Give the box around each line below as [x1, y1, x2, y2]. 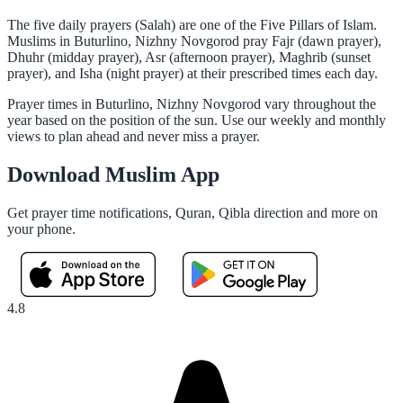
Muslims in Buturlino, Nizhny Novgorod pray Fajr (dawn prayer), [7, 32, 381, 49]
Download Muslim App [7, 162, 219, 186]
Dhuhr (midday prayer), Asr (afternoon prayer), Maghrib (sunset [7, 49, 371, 65]
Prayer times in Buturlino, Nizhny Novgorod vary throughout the [7, 95, 376, 112]
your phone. [7, 220, 76, 237]
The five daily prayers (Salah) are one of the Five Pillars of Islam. [7, 16, 377, 32]
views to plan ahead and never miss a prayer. [7, 128, 260, 144]
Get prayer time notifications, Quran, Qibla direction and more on [7, 204, 378, 220]
